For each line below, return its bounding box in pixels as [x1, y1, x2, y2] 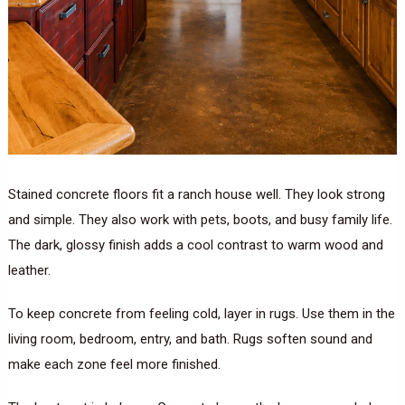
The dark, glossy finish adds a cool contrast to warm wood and [7, 237, 383, 254]
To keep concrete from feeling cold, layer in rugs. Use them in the [7, 306, 395, 323]
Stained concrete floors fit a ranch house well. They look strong [7, 186, 385, 203]
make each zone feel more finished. [7, 356, 221, 373]
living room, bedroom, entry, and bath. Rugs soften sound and [7, 331, 372, 348]
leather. [7, 262, 51, 279]
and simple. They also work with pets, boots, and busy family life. [7, 212, 392, 229]
